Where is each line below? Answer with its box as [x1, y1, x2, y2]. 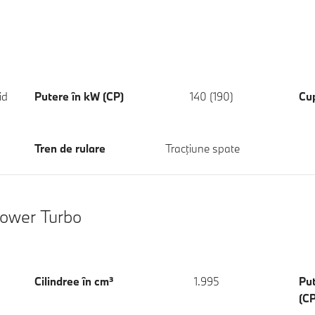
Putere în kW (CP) [34, 89, 124, 103]
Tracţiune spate [165, 141, 240, 155]
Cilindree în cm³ [34, 274, 114, 288]
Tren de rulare [34, 141, 105, 155]
